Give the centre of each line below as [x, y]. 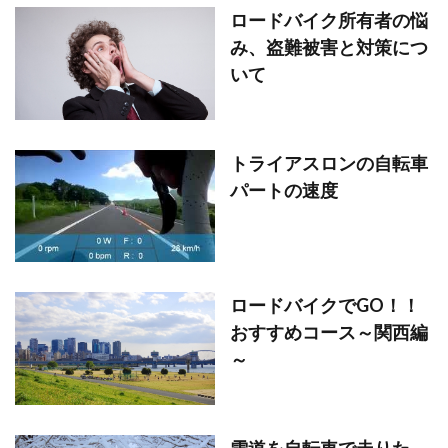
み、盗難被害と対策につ [329, 47]
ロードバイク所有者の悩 [329, 20]
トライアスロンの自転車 [329, 162]
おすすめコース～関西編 [329, 332]
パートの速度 [284, 189]
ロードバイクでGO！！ [325, 305]
